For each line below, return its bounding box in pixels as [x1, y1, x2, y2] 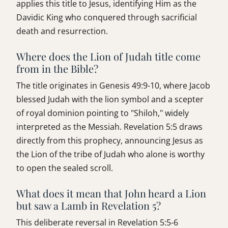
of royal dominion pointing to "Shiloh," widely [16, 107, 189, 119]
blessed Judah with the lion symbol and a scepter [16, 94, 204, 105]
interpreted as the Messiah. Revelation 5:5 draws [16, 121, 203, 133]
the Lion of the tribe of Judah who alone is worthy [16, 149, 205, 160]
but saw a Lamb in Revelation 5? [16, 198, 161, 213]
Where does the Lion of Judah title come [16, 49, 201, 64]
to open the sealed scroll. [16, 162, 113, 174]
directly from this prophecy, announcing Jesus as [16, 135, 203, 147]
